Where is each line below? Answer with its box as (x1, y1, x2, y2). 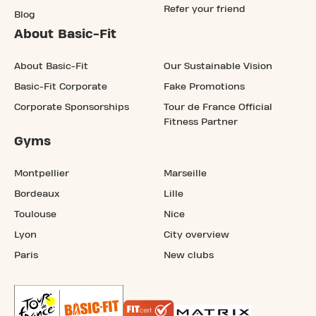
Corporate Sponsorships (14, 102, 129, 112)
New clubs (164, 250, 214, 260)
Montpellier (14, 168, 69, 178)
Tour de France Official (164, 102, 272, 112)
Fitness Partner (164, 116, 238, 127)
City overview (164, 229, 229, 240)
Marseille (164, 168, 207, 178)
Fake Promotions (164, 81, 245, 92)
